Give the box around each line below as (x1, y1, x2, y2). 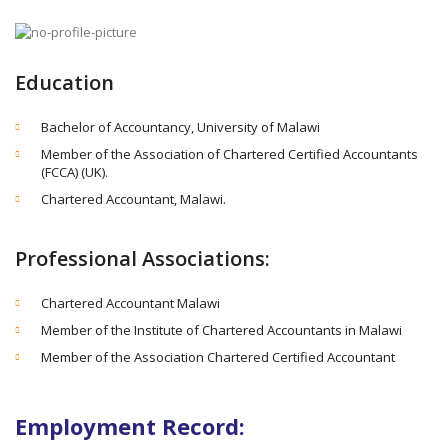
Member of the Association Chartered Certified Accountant (41, 348, 395, 366)
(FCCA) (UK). (41, 163, 108, 181)
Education (15, 69, 114, 96)
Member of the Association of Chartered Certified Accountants (41, 145, 418, 163)
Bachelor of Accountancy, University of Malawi (41, 118, 320, 136)
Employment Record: (15, 411, 245, 441)
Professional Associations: (15, 245, 270, 272)
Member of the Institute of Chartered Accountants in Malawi (41, 321, 402, 339)
